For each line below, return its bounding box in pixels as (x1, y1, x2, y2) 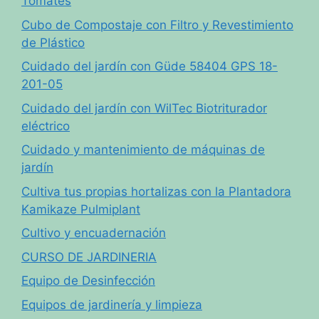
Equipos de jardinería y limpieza (21, 297, 202, 312)
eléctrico (21, 118, 70, 133)
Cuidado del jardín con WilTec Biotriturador (21, 100, 267, 115)
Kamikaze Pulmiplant (21, 202, 140, 216)
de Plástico (21, 35, 85, 50)
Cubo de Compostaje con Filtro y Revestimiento (21, 17, 293, 32)
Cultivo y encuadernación (21, 226, 166, 241)
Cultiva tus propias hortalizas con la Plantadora (21, 184, 291, 199)
